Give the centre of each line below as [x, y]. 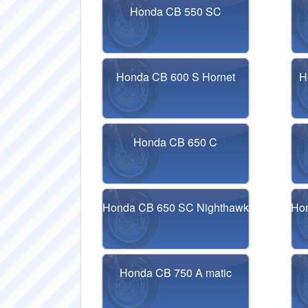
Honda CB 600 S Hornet [175, 77]
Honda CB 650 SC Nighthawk [175, 207]
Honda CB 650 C [176, 142]
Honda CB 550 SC [175, 11]
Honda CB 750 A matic [175, 273]
